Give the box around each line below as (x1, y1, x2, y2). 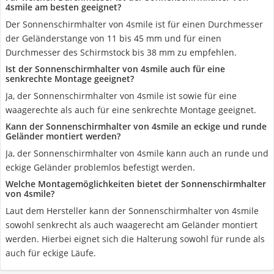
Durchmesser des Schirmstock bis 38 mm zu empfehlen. (6, 46, 237, 58)
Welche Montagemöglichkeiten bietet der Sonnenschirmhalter (6, 178, 266, 190)
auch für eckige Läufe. (6, 247, 96, 259)
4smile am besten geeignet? (6, 1, 121, 13)
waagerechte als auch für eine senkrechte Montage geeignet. (6, 104, 256, 116)
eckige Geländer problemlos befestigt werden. (6, 161, 195, 173)
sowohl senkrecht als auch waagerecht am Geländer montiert (6, 219, 257, 231)
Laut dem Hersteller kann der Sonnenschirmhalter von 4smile (6, 205, 259, 217)
